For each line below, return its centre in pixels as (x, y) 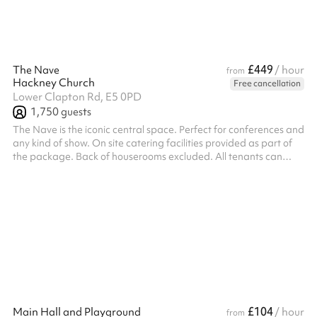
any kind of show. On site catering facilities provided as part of (52, 143)
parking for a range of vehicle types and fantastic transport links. (158, 183)
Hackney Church (54, 83)
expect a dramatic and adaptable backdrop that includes (144, 170)
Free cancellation (267, 83)
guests (75, 112)
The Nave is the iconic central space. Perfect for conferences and (158, 129)
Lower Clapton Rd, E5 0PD (77, 97)
